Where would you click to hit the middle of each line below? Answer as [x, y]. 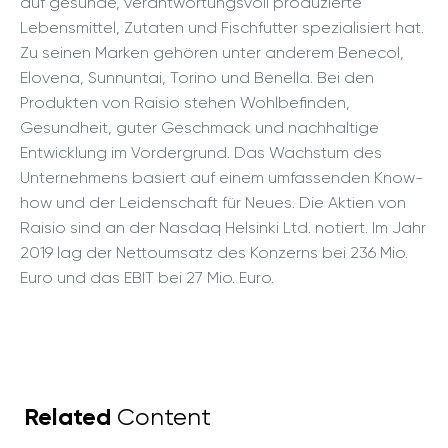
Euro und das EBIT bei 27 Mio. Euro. [147, 277]
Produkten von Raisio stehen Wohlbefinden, [185, 102]
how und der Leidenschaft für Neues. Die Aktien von [213, 202]
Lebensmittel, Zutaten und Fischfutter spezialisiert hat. [222, 27]
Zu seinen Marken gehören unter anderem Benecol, [212, 52]
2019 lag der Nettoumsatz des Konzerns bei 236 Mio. [214, 252]
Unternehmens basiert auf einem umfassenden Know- [222, 177]
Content [161, 416]
